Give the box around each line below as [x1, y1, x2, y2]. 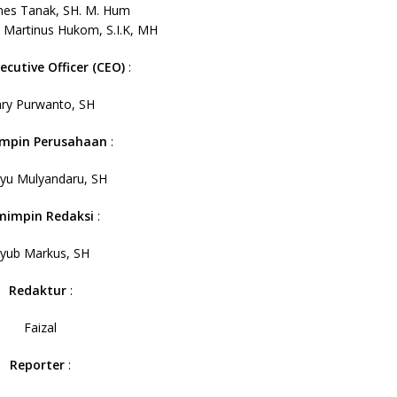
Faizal [24, 319, 58, 336]
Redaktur [8, 282, 70, 299]
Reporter [10, 356, 69, 373]
